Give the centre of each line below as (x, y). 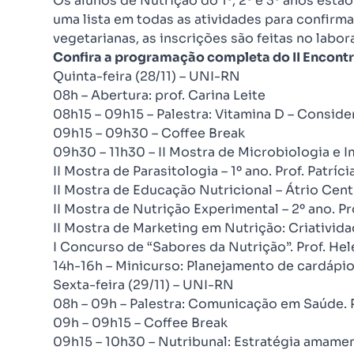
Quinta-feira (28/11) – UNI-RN (147, 76)
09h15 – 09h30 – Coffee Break (149, 133)
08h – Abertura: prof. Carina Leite (159, 95)
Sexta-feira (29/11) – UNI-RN (143, 285)
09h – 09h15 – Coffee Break (140, 323)
